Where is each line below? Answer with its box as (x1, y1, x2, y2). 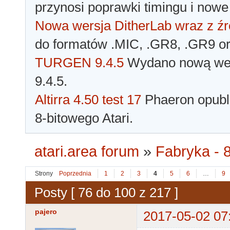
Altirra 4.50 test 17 (35, 92, 141, 108)
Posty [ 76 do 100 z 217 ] (34, 184, 178, 200)
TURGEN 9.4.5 (35, 55, 124, 71)
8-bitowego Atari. (35, 110, 133, 126)
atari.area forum (34, 143, 140, 160)
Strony (35, 170, 53, 178)
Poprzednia (59, 170, 91, 178)
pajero (35, 207, 57, 216)
